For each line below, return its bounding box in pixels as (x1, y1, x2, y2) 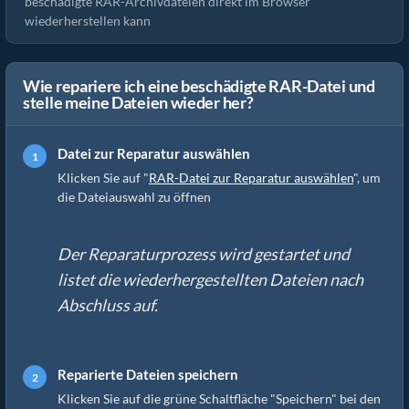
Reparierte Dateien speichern (58, 366, 238, 383)
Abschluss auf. (58, 295, 158, 315)
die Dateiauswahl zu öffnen (58, 189, 211, 204)
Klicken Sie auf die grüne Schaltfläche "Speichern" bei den (58, 391, 381, 406)
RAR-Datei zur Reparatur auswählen (149, 170, 353, 185)
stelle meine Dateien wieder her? (23, 92, 254, 112)
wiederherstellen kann (25, 13, 151, 28)
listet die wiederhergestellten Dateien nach (58, 269, 363, 289)
